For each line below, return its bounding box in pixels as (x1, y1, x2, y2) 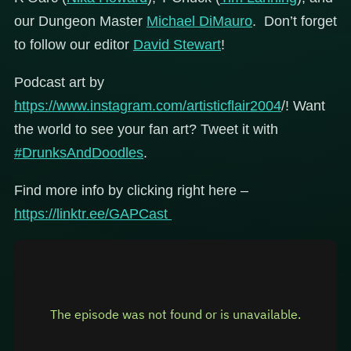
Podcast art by (14, 74, 104, 91)
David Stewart (133, 37, 221, 53)
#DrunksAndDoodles (14, 145, 143, 161)
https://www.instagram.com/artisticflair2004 (14, 98, 281, 114)
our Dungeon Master (14, 13, 147, 30)
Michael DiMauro (147, 13, 252, 30)
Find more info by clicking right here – (14, 183, 248, 199)
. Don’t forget (252, 13, 337, 30)
